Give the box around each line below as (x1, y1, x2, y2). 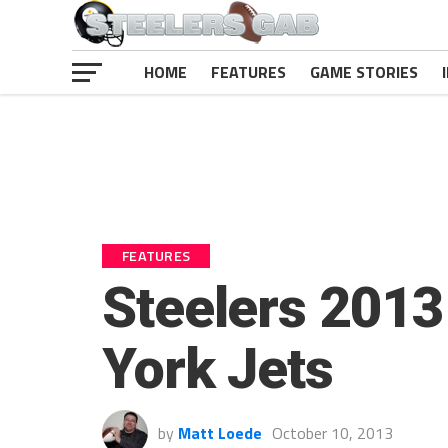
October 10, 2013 (272, 421, 393, 445)
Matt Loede (178, 421, 262, 445)
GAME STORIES (310, 60, 418, 84)
